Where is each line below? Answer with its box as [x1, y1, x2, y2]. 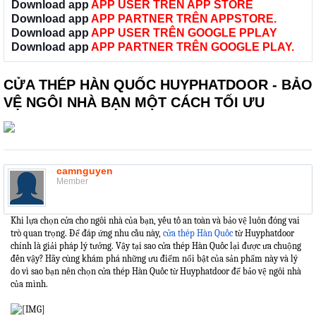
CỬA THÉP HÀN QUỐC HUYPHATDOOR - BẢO [4, 77, 312, 93]
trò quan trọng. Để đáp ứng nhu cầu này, [11, 228, 163, 239]
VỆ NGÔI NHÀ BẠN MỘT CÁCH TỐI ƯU [4, 95, 265, 111]
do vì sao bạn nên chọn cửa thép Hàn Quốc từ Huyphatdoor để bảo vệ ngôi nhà [11, 266, 301, 277]
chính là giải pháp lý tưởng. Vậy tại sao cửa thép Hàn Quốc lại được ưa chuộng [11, 241, 301, 252]
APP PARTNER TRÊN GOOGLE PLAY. [91, 41, 294, 54]
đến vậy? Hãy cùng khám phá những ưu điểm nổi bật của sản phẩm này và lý [11, 253, 298, 265]
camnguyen [56, 165, 113, 177]
